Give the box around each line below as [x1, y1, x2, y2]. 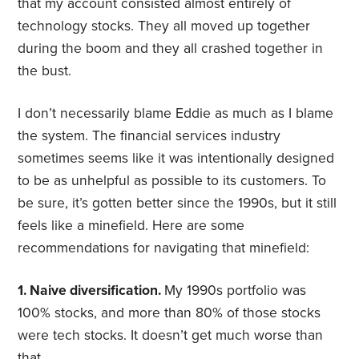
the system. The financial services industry [18, 127, 281, 145]
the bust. [18, 63, 72, 80]
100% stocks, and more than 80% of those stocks [18, 305, 321, 322]
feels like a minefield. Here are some [18, 217, 245, 235]
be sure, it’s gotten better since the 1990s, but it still [18, 195, 337, 212]
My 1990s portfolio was [164, 282, 307, 300]
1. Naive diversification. [18, 282, 162, 300]
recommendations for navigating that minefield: [18, 240, 310, 257]
